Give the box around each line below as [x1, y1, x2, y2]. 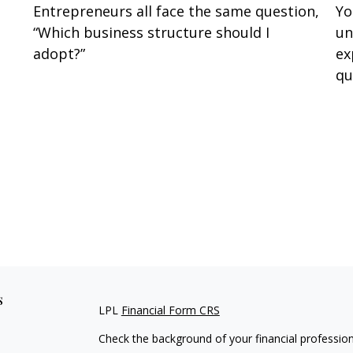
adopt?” [33, 44, 86, 64]
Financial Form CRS [121, 302, 220, 318]
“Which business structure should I [33, 23, 270, 43]
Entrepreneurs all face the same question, [33, 2, 320, 21]
